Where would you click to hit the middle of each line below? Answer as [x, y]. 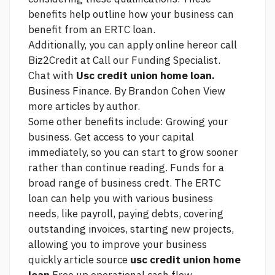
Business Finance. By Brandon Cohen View [127, 91]
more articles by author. [84, 107]
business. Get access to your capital [111, 137]
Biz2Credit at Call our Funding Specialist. [124, 60]
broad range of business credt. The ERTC [125, 183]
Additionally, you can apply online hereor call [133, 45]
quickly [46, 260]
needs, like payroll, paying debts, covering [126, 214]
